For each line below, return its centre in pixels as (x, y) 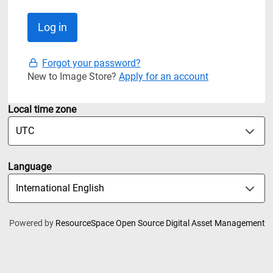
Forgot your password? (91, 63)
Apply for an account (164, 76)
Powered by (32, 223)
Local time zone (42, 109)
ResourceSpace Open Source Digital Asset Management (160, 223)
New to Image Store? (73, 76)
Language (30, 166)
